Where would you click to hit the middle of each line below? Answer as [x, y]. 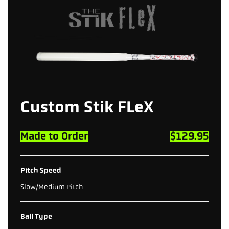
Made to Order [54, 136]
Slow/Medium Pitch [52, 186]
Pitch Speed [41, 170]
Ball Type [36, 216]
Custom [50, 107]
